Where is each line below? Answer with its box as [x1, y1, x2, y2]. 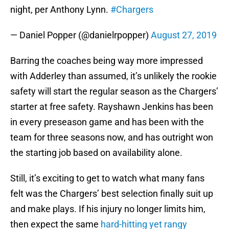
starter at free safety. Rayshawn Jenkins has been [10, 101, 213, 112]
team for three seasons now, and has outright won [10, 132, 213, 143]
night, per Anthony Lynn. [10, 4, 110, 15]
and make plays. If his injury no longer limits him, [10, 203, 205, 215]
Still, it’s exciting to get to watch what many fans [10, 173, 204, 184]
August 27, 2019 [151, 30, 217, 41]
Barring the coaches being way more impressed [10, 55, 203, 66]
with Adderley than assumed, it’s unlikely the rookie [10, 71, 217, 82]
